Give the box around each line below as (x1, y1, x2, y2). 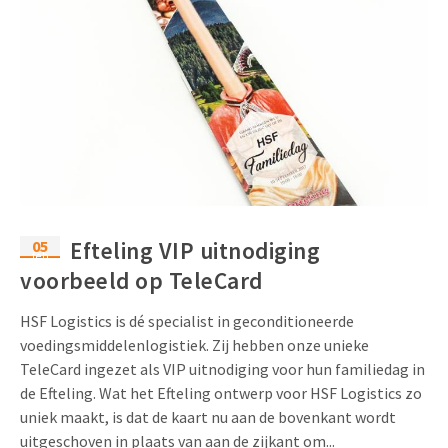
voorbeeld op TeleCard (20, 265, 263, 295)
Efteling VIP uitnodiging (70, 235, 320, 265)
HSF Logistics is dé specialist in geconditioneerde (20, 310, 354, 331)
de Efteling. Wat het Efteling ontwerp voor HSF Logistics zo (20, 382, 422, 403)
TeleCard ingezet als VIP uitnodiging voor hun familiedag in (20, 358, 425, 379)
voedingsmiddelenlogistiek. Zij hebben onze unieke (20, 334, 369, 355)
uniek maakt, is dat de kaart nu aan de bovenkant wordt (20, 406, 396, 427)
